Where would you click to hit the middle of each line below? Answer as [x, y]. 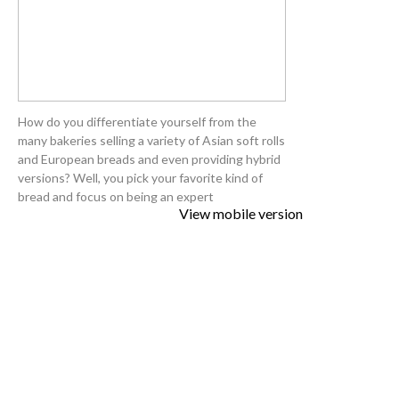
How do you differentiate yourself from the [137, 122]
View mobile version [241, 214]
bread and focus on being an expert [116, 197]
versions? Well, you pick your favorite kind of [140, 178]
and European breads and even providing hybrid [149, 159]
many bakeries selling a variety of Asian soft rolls [151, 141]
